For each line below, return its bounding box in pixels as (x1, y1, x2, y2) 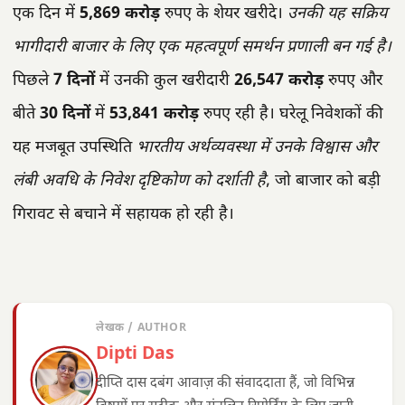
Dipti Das (96, 344, 174, 367)
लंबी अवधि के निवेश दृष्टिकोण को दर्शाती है (13, 171, 266, 193)
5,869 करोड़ (80, 4, 160, 25)
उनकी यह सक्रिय (287, 4, 387, 25)
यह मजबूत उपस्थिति (13, 137, 137, 159)
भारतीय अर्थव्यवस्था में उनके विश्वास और (137, 137, 377, 159)
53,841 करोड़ (109, 104, 199, 126)
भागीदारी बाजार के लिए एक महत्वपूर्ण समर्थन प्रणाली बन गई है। (13, 37, 391, 59)
